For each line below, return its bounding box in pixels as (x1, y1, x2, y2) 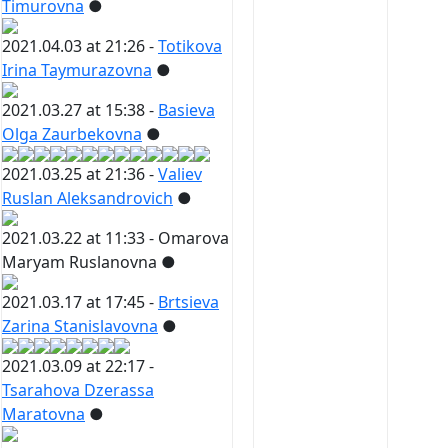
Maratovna (2, 403, 85, 426)
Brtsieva (158, 291, 219, 314)
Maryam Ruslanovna (2, 251, 157, 274)
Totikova (158, 35, 222, 58)
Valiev (158, 163, 202, 186)
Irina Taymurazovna (2, 59, 152, 82)
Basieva (158, 99, 215, 122)
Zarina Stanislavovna (2, 315, 158, 338)
